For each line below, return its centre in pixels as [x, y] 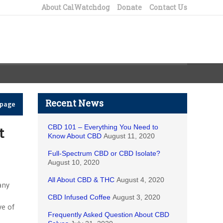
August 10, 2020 [74, 162]
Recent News [74, 103]
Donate [129, 7]
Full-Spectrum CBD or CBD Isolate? [104, 153]
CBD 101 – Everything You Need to [103, 127]
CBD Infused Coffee [79, 197]
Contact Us [168, 7]
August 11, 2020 [129, 136]
